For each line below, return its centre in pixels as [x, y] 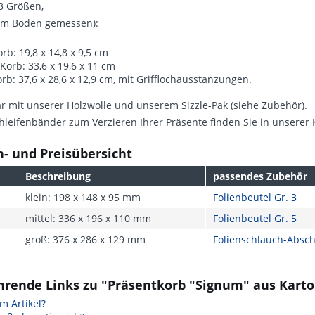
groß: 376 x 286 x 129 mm [85, 239]
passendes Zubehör [260, 176]
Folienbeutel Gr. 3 [255, 197]
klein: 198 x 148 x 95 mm [83, 197]
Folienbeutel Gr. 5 [255, 218]
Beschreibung [58, 176]
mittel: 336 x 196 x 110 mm [88, 218]
